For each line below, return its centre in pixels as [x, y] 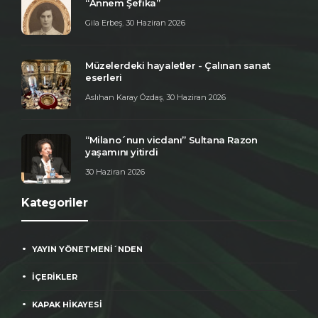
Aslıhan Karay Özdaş [124, 97]
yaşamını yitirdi [122, 152]
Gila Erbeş [104, 22]
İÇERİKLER [55, 276]
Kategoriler [55, 202]
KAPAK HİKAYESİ [67, 304]
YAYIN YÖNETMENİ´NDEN [87, 249]
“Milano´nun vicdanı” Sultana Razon [171, 139]
